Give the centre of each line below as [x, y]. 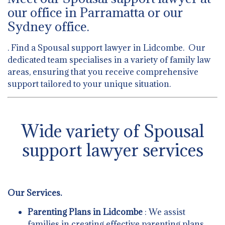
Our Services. [35, 193]
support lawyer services [113, 150]
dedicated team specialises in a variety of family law [109, 60]
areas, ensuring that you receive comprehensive [103, 72]
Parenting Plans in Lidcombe [86, 212]
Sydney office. [48, 26]
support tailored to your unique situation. [89, 84]
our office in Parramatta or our [95, 12]
